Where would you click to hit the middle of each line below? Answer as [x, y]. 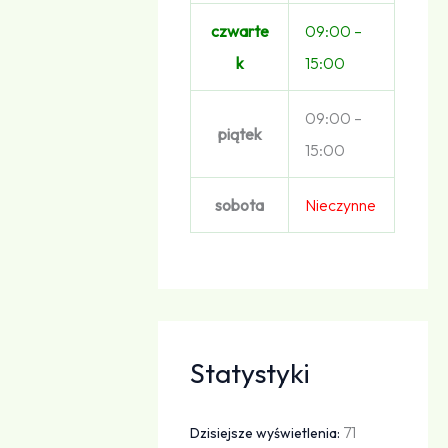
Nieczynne [341, 204]
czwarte [239, 30]
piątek [239, 133]
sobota [240, 204]
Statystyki [250, 372]
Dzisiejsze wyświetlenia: [267, 432]
